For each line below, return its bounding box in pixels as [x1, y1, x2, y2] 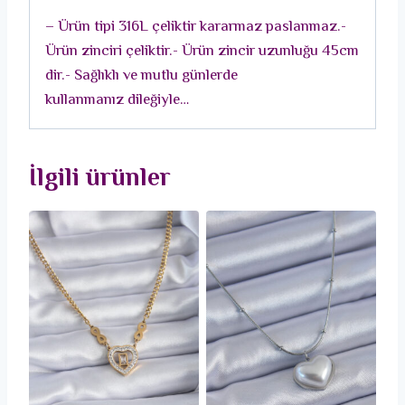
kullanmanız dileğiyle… [45, 89, 189, 113]
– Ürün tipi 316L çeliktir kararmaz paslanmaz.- [45, 15, 346, 40]
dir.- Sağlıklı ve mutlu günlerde [45, 64, 238, 89]
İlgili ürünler [29, 159, 171, 200]
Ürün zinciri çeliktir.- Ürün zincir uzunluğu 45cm [45, 40, 359, 64]
